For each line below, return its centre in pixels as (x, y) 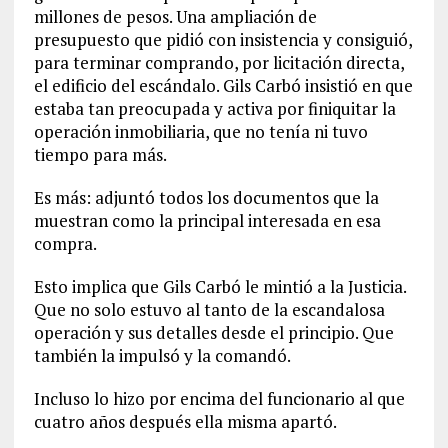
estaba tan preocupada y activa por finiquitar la (214, 108)
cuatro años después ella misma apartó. (185, 421)
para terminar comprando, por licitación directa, (218, 62)
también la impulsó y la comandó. (162, 355)
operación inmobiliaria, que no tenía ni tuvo (200, 131)
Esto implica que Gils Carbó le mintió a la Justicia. (219, 286)
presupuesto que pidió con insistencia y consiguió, (222, 39)
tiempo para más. (100, 154)
